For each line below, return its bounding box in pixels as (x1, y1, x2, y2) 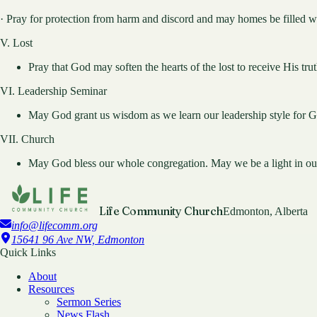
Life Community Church (99, 203, 223, 218)
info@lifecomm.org (11, 219, 98, 231)
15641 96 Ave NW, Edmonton (11, 233, 144, 246)
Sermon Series (57, 295, 121, 308)
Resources (28, 282, 74, 295)
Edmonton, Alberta (222, 204, 308, 217)
